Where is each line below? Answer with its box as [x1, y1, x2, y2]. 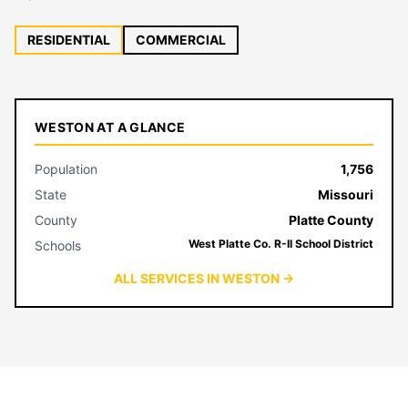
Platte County [289, 212, 373, 228]
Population [35, 161, 97, 177]
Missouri [318, 187, 373, 202]
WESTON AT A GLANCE [35, 119, 186, 135]
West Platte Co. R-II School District [189, 237, 373, 250]
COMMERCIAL [136, 32, 226, 47]
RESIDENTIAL [27, 32, 110, 47]
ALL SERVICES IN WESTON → [114, 270, 294, 286]
